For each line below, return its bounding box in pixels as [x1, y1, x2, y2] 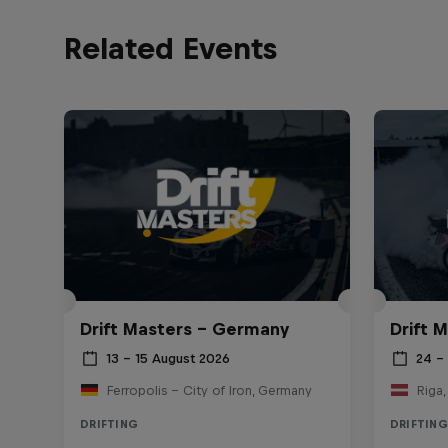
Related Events [64, 31, 277, 66]
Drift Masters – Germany [80, 318, 289, 339]
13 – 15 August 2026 [106, 351, 230, 367]
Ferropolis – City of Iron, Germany [106, 382, 312, 398]
